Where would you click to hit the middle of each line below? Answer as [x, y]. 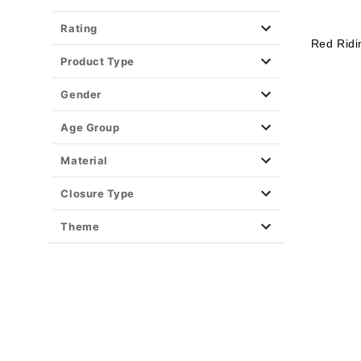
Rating [79, 28]
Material [84, 160]
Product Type [98, 61]
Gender [81, 94]
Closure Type [98, 193]
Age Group [90, 127]
